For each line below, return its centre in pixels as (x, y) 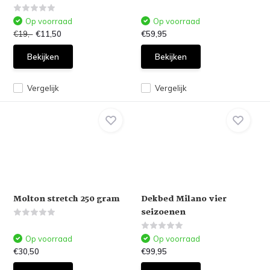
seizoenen (163, 212)
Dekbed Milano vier (184, 199)
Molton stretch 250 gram (67, 199)
